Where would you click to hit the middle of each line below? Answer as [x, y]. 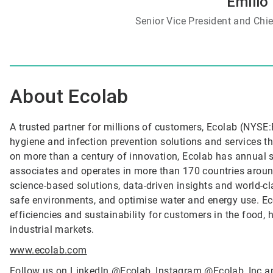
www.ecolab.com [48, 250]
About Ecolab [69, 96]
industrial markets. [52, 229]
